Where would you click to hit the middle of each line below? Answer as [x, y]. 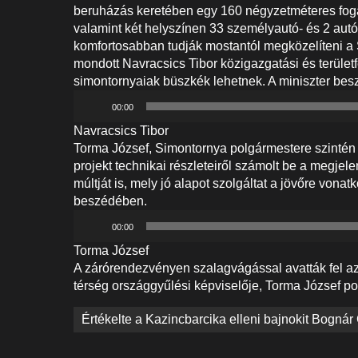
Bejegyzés [118, 318]
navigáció [115, 340]
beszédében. [110, 201]
